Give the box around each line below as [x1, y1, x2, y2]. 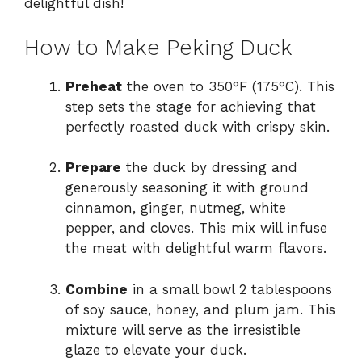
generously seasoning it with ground [65, 179, 309, 196]
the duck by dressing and [121, 159, 297, 176]
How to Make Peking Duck [24, 34, 293, 61]
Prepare [65, 159, 121, 176]
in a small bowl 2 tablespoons [128, 280, 332, 297]
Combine [65, 280, 128, 297]
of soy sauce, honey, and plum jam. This [65, 301, 335, 318]
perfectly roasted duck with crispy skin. [65, 118, 330, 135]
